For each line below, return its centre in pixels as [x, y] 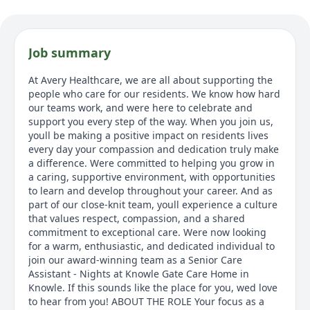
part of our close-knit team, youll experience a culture [153, 204]
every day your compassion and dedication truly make [154, 149]
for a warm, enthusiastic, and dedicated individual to [152, 246]
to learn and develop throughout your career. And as [151, 190]
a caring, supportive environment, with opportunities [152, 176]
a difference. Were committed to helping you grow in [152, 163]
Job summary [70, 52]
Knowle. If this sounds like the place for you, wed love [153, 287]
